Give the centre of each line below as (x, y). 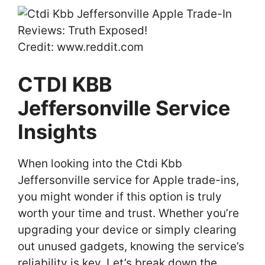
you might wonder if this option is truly (120, 196)
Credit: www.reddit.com (81, 47)
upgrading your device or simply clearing (127, 230)
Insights (57, 131)
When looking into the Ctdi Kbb (100, 163)
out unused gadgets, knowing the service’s (131, 246)
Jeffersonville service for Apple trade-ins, (128, 180)
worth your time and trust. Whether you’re (128, 213)
